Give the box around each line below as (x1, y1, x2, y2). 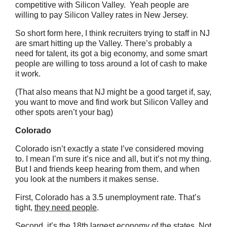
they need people (34, 203, 97, 212)
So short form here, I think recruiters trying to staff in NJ (15, 29, 210, 37)
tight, (15, 203, 34, 212)
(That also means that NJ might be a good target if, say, (15, 88, 211, 96)
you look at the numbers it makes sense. (15, 175, 159, 183)
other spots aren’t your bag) (15, 108, 113, 117)
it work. (15, 69, 41, 78)
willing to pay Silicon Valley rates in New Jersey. (15, 11, 188, 19)
